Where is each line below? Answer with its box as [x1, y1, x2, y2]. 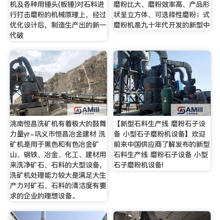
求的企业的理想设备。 [9, 191, 79, 201]
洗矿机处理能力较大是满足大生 [9, 170, 106, 181]
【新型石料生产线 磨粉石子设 [113, 119, 206, 129]
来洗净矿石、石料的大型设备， [9, 160, 106, 170]
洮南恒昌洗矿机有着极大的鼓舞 [9, 119, 106, 129]
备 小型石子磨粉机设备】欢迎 [113, 129, 206, 139]
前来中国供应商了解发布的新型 [113, 139, 210, 150]
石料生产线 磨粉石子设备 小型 [113, 150, 208, 160]
